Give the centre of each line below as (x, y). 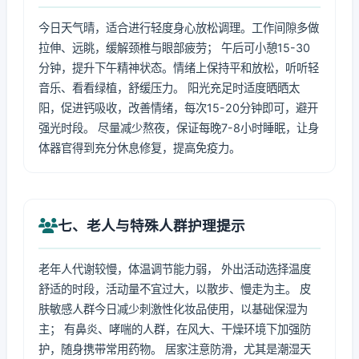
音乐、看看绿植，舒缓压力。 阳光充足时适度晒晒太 (169, 88)
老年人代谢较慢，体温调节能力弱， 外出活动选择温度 (175, 269)
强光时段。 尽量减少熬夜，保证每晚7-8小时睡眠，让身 (179, 128)
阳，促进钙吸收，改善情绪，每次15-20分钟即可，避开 (178, 108)
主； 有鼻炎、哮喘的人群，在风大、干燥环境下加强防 (175, 329)
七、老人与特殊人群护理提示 (151, 226)
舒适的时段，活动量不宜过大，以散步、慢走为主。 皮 (175, 289)
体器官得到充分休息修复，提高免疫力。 (139, 148)
